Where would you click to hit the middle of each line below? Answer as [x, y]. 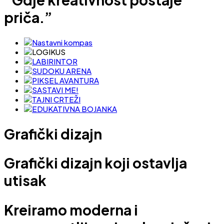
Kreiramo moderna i [71, 209]
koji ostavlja [144, 163]
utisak [25, 180]
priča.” [28, 17]
